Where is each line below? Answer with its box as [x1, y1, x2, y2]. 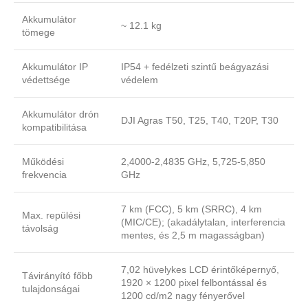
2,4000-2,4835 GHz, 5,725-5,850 [121, 156, 265, 168]
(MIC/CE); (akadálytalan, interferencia [121, 217, 285, 228]
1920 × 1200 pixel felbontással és [121, 277, 267, 289]
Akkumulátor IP [22, 61, 88, 73]
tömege [22, 27, 55, 38]
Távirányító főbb [22, 270, 93, 282]
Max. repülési [22, 210, 80, 221]
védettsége [22, 74, 70, 86]
